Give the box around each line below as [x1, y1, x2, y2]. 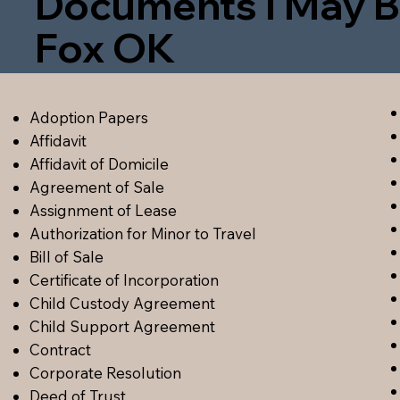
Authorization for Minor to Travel [29, 224, 257, 244]
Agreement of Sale [29, 178, 165, 197]
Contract [29, 340, 92, 360]
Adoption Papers [29, 108, 149, 128]
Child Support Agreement [29, 317, 216, 337]
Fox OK [35, 22, 176, 72]
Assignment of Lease [29, 201, 178, 221]
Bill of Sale [29, 247, 104, 267]
